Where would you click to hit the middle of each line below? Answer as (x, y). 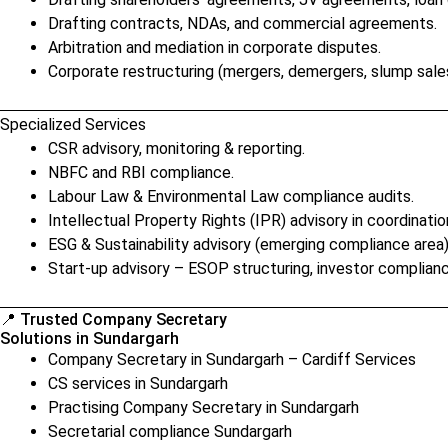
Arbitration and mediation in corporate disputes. (214, 47)
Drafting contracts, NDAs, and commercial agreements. (242, 23)
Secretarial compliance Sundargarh (170, 431)
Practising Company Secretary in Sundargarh (203, 407)
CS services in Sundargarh (138, 383)
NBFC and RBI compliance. (141, 172)
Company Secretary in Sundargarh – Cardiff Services (232, 359)
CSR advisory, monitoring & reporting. (176, 148)
